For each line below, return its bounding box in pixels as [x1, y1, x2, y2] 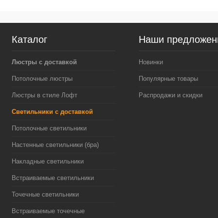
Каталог [12, 34, 47, 45]
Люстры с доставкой [12, 58, 77, 66]
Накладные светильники [12, 158, 84, 165]
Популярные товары [138, 75, 198, 82]
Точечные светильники [12, 191, 79, 198]
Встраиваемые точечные [12, 207, 85, 215]
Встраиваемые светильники [12, 174, 94, 182]
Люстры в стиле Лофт [12, 91, 77, 99]
